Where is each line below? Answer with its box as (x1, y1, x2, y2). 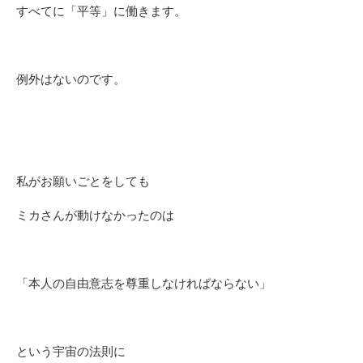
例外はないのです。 (16, 72, 126, 87)
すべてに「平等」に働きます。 (16, 4, 186, 19)
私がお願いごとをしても (16, 174, 150, 189)
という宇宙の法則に (16, 344, 126, 359)
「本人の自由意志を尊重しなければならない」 (16, 276, 271, 291)
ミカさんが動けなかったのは (16, 208, 174, 223)
